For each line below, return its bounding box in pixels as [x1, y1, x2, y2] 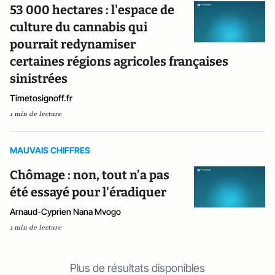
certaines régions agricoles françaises [10, 54, 228, 69]
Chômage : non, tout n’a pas [10, 168, 169, 182]
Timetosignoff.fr [10, 93, 72, 103]
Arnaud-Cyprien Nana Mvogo [10, 206, 121, 217]
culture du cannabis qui [10, 20, 147, 34]
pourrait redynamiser [10, 37, 136, 52]
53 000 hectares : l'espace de [10, 2, 174, 17]
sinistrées [10, 71, 68, 86]
